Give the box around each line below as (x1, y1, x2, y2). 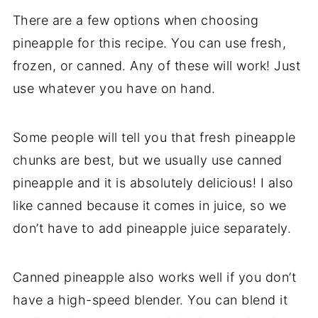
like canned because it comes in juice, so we (12, 197, 287, 213)
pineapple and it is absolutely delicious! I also (12, 175, 294, 190)
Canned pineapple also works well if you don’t (12, 269, 297, 285)
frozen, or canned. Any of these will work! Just (12, 57, 301, 73)
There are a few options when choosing (12, 12, 259, 28)
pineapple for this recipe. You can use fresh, (12, 35, 287, 50)
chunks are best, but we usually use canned (12, 152, 283, 168)
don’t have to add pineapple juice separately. (12, 220, 295, 236)
